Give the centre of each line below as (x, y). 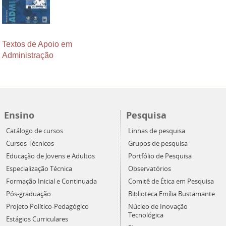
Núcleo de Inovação (158, 206)
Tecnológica (146, 215)
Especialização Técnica (39, 168)
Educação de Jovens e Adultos (50, 156)
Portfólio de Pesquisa (160, 156)
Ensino (19, 115)
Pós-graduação (28, 194)
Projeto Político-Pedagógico (47, 206)
